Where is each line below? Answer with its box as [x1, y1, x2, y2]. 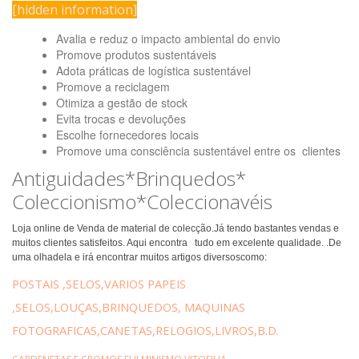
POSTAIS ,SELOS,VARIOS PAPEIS [12, 276, 186, 292]
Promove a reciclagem [56, 79, 170, 95]
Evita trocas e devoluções [56, 111, 186, 127]
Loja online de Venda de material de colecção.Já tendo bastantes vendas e [12, 223, 339, 234]
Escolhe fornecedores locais [56, 127, 199, 143]
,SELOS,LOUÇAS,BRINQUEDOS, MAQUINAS [12, 299, 245, 315]
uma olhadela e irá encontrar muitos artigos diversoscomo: [12, 252, 267, 263]
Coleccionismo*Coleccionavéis [12, 188, 272, 215]
